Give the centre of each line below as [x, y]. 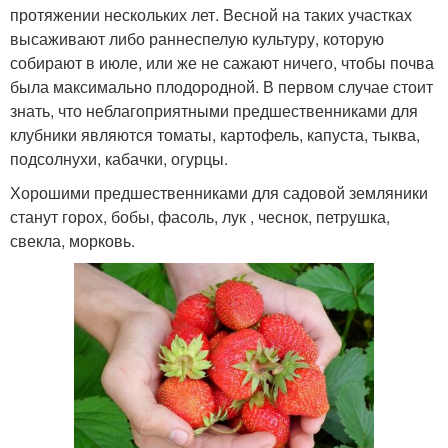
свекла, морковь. [72, 240]
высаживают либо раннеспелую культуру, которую [197, 38]
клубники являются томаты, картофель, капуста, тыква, [215, 134]
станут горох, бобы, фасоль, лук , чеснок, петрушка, [200, 216]
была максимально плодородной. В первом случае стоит [221, 86]
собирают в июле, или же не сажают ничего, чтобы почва [222, 62]
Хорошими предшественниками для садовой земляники [219, 192]
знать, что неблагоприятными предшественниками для [214, 110]
